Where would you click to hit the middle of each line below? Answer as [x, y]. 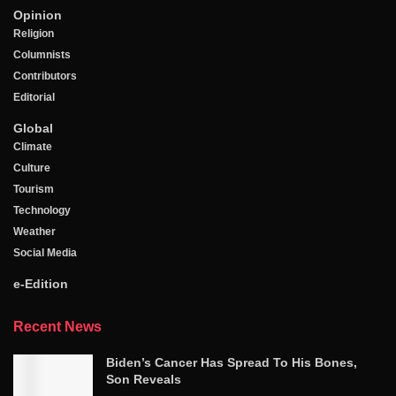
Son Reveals [144, 380]
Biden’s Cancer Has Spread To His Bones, [232, 363]
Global [33, 129]
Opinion [38, 15]
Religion [34, 34]
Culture [32, 168]
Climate [33, 147]
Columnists [42, 55]
